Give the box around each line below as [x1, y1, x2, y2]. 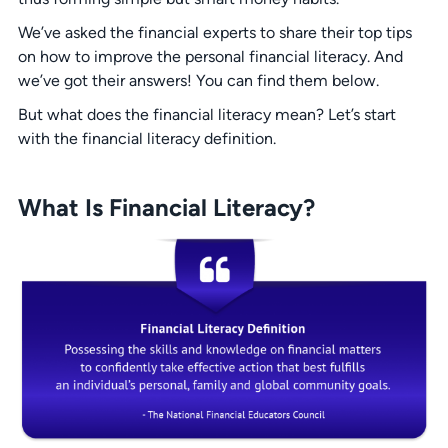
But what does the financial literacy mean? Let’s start [17, 105, 396, 124]
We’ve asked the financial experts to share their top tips [17, 23, 412, 42]
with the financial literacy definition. [17, 129, 276, 148]
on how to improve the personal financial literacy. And [17, 47, 403, 66]
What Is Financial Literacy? [17, 193, 315, 221]
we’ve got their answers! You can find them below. [17, 71, 379, 90]
